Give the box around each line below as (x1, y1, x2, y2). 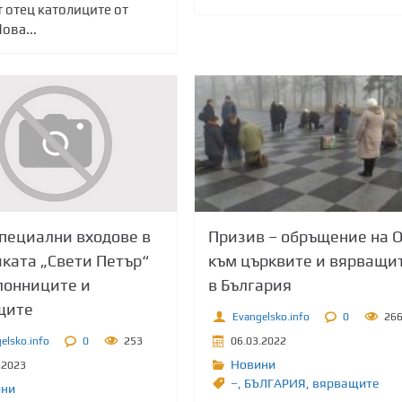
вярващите (311, 376, 379, 391)
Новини (230, 357, 275, 372)
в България (207, 275, 292, 295)
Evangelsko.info (232, 310, 310, 323)
